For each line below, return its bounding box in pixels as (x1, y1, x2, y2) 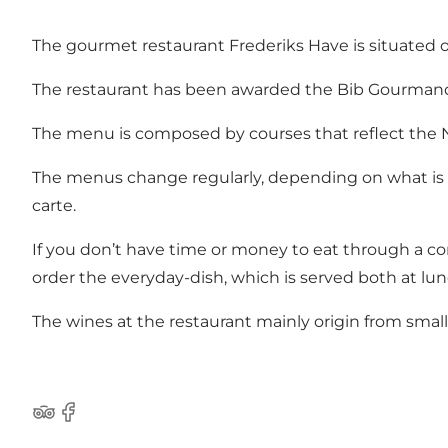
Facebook (55, 412, 134, 432)
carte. (32, 195, 76, 215)
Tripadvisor (31, 412, 118, 432)
